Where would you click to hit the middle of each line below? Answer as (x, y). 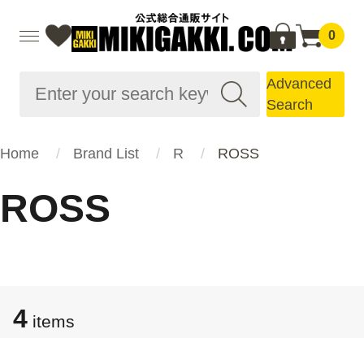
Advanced (299, 84)
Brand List (106, 154)
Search (290, 105)
